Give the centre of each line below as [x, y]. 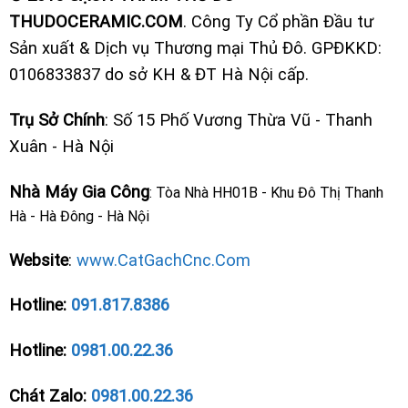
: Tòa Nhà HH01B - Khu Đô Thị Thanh [266, 192]
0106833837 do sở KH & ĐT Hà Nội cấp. [158, 75]
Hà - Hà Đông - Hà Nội [79, 216]
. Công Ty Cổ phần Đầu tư [278, 22]
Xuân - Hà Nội [61, 146]
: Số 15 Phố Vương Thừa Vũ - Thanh [238, 119]
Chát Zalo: [50, 395]
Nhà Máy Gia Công [79, 191]
